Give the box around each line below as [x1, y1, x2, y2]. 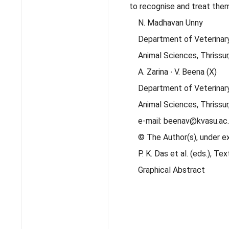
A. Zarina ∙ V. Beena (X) [138, 67, 217, 77]
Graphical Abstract [138, 165, 205, 175]
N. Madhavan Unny [138, 18, 203, 28]
